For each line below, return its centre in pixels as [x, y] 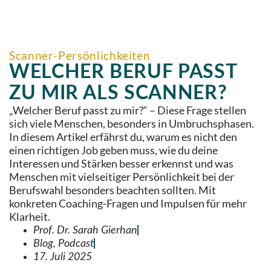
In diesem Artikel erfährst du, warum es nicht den [123, 137]
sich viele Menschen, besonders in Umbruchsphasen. [132, 123]
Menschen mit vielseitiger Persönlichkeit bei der [122, 177]
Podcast [76, 243]
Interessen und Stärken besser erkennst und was [121, 163]
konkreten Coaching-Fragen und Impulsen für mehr [128, 203]
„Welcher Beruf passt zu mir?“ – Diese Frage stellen [128, 110]
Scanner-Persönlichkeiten [80, 55]
